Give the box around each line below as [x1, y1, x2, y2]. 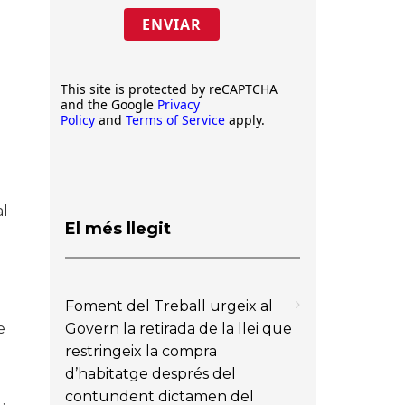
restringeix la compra [65, 342, 217, 360]
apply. [225, 111, 265, 128]
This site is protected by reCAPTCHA [61, 80, 278, 98]
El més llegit [65, 218, 171, 239]
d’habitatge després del [65, 364, 236, 382]
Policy [61, 111, 95, 128]
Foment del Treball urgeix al [65, 297, 273, 315]
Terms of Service [126, 111, 225, 128]
